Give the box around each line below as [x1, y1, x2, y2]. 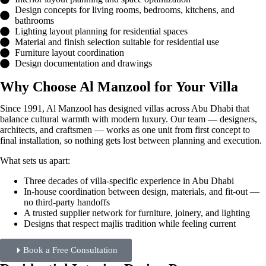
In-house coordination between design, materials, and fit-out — [24, 186, 259, 197]
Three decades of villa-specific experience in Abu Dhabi [24, 176, 234, 186]
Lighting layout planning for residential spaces [15, 26, 188, 36]
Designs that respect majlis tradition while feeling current [24, 218, 236, 229]
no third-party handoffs [24, 197, 110, 207]
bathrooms [15, 15, 54, 26]
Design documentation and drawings [15, 58, 152, 68]
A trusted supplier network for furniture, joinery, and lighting [24, 208, 250, 218]
